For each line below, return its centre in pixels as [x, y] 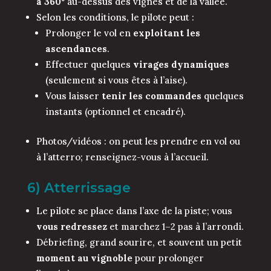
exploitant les [166, 33]
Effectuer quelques [89, 65]
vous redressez [71, 227]
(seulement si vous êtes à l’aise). [116, 80]
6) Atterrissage [79, 188]
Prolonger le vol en [89, 33]
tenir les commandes [151, 96]
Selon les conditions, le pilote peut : [115, 18]
